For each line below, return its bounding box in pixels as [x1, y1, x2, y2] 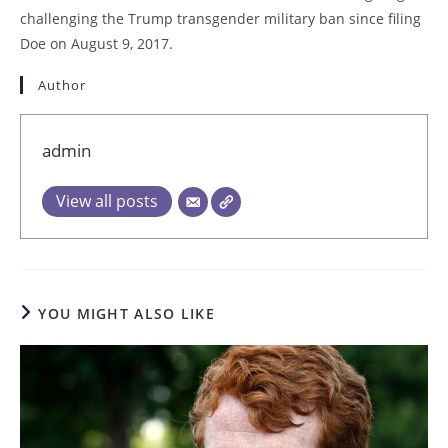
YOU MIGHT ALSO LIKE [38, 304, 216, 323]
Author [38, 76, 86, 94]
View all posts [56, 190, 158, 212]
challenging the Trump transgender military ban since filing [20, 9, 421, 28]
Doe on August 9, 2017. [20, 34, 173, 53]
